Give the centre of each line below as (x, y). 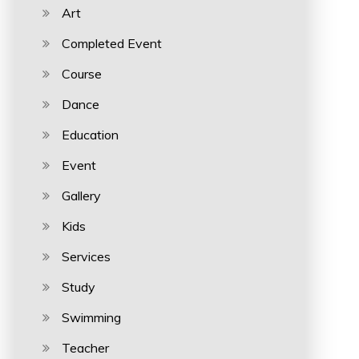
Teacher (85, 348)
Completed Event (111, 43)
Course (81, 74)
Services (86, 256)
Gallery (81, 196)
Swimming (91, 317)
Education (90, 135)
